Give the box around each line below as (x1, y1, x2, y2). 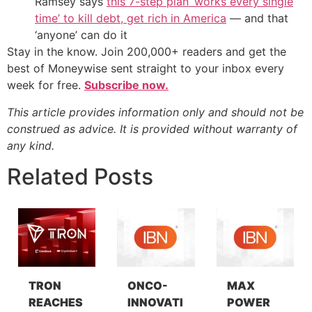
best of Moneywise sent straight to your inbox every (7, 61, 284, 76)
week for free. (7, 78, 84, 93)
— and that (226, 11, 288, 26)
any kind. (7, 138, 54, 153)
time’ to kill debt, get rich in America (35, 11, 226, 26)
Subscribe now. (84, 78, 169, 93)
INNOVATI (127, 295, 184, 309)
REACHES (28, 295, 83, 309)
